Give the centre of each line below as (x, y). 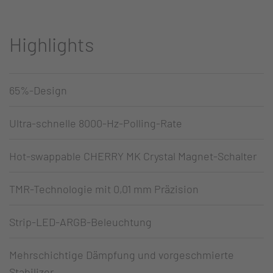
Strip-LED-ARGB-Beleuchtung (80, 222)
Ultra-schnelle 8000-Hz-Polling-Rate (96, 123)
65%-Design (38, 90)
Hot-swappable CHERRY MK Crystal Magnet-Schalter (133, 156)
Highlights (51, 44)
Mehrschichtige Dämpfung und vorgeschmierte (122, 254)
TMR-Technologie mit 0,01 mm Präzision (104, 189)
